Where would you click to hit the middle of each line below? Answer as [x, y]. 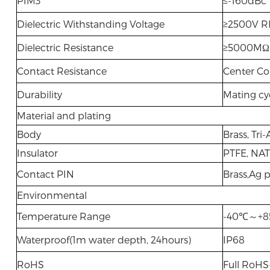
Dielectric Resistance [65, 47]
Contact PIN [45, 174]
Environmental [52, 195]
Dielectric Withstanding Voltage [90, 24]
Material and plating [64, 115]
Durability [39, 94]
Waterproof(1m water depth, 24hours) [104, 240]
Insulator [37, 153]
